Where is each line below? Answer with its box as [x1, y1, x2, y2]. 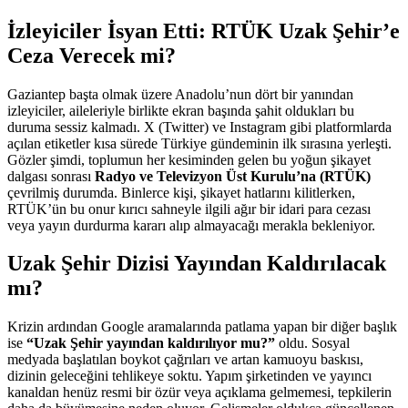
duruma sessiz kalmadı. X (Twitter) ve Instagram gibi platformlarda [7, 118, 392, 135]
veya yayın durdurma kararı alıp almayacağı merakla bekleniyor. [7, 217, 375, 233]
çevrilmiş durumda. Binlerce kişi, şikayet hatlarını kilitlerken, [7, 184, 355, 200]
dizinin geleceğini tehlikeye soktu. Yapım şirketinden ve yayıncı [7, 368, 372, 384]
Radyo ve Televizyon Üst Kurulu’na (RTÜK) [95, 168, 371, 184]
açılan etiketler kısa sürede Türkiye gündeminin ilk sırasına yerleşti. [7, 135, 392, 151]
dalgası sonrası [7, 168, 95, 184]
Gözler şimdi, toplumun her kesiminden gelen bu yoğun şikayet [7, 151, 371, 168]
